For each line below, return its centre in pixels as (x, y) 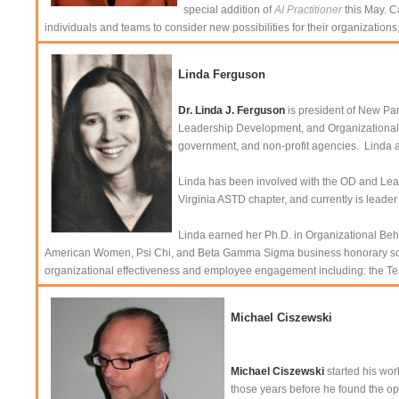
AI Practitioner (308, 10)
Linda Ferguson (222, 74)
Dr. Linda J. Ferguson (232, 110)
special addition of (229, 10)
